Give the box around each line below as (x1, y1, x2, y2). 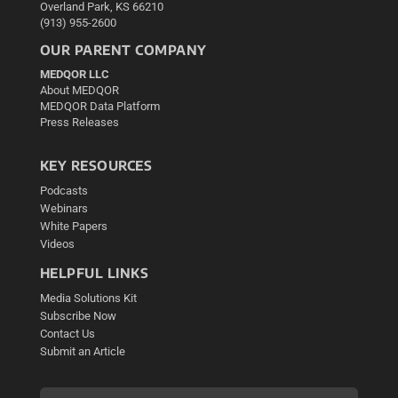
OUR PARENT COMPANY (39, 42, 207, 59)
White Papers (39, 219, 107, 234)
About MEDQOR (39, 84, 119, 98)
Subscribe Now (39, 309, 116, 323)
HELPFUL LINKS (39, 265, 149, 282)
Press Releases (39, 115, 119, 130)
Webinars (39, 202, 88, 216)
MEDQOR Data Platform (39, 99, 160, 114)
